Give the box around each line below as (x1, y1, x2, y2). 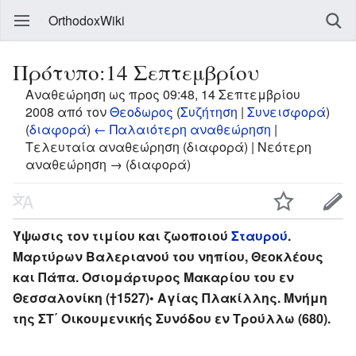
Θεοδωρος (110, 103, 173, 121)
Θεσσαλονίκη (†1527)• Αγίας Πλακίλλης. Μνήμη (13, 288, 327, 307)
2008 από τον (25, 103, 110, 121)
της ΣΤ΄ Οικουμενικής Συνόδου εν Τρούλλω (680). (13, 308, 331, 327)
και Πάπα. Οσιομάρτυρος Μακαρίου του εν (13, 267, 294, 286)
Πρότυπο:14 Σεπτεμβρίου (13, 57, 259, 87)
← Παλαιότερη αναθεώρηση (94, 120, 271, 138)
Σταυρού (231, 226, 288, 245)
